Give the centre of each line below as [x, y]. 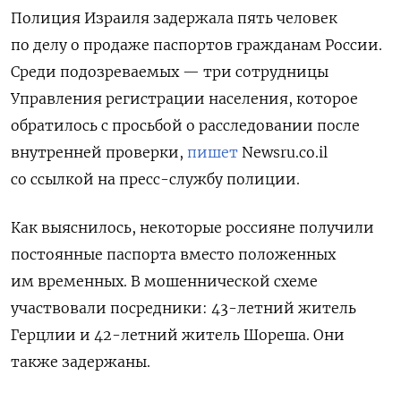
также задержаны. [81, 361]
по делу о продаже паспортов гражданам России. [196, 44]
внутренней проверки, [99, 152]
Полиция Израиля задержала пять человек [174, 17]
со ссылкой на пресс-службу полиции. [155, 179]
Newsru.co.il [283, 152]
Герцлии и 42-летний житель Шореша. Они [178, 334]
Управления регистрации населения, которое [184, 98]
